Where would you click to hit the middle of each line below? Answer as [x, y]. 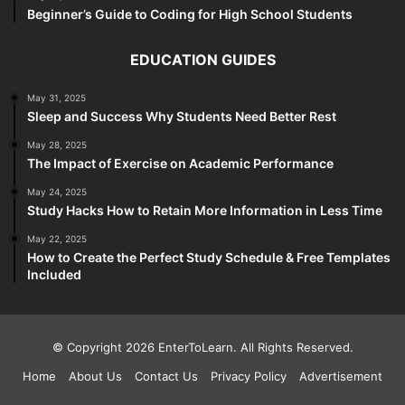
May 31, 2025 [57, 97]
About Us [95, 376]
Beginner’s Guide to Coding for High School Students [190, 14]
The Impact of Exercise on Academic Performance [180, 163]
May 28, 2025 [57, 144]
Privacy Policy [249, 376]
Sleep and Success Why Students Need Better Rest [182, 116]
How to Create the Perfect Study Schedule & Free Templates [209, 257]
